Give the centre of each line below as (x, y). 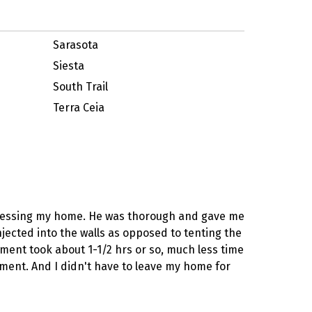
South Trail (80, 87)
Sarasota (75, 45)
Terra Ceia (78, 108)
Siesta (68, 66)
